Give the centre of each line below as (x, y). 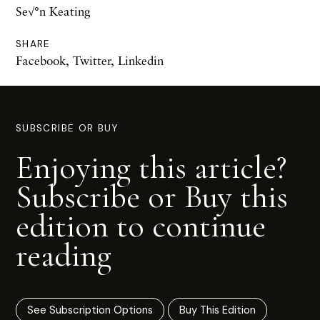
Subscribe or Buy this (152, 196)
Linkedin (141, 60)
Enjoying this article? (151, 167)
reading (64, 255)
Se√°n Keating (53, 11)
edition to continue (141, 226)
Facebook (41, 60)
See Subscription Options (90, 310)
